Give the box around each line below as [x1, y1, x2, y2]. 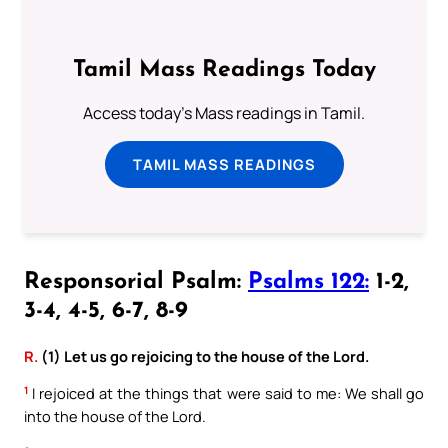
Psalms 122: [248, 270, 369, 294]
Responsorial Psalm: [24, 270, 248, 294]
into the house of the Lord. [24, 406, 206, 427]
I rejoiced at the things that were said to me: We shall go [28, 383, 424, 404]
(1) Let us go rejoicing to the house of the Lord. [38, 345, 369, 366]
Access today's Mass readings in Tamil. [83, 102, 365, 125]
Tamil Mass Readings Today [72, 59, 376, 83]
